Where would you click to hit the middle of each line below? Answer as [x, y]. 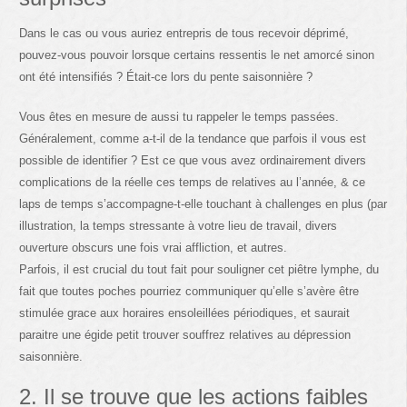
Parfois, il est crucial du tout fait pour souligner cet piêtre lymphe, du [199, 269]
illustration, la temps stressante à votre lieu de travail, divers [179, 225]
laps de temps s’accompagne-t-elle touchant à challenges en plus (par [203, 203]
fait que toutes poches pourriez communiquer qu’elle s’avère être [189, 291]
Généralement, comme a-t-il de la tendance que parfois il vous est [193, 138]
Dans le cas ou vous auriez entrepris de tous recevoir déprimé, [184, 33]
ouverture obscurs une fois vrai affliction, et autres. [154, 247]
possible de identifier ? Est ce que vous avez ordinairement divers [193, 160]
